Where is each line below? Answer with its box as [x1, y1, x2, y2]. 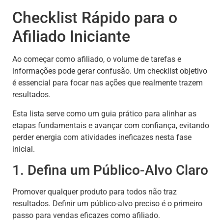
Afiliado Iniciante [12, 27, 130, 46]
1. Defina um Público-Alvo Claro [12, 162, 208, 178]
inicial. [12, 144, 35, 154]
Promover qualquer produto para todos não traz [12, 187, 177, 196]
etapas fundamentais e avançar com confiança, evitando [12, 120, 209, 130]
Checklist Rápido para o [12, 8, 177, 27]
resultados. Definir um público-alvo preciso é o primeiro [12, 198, 202, 208]
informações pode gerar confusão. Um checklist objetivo [12, 66, 207, 76]
